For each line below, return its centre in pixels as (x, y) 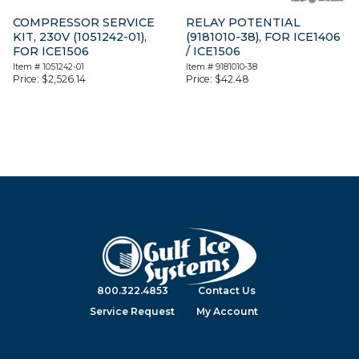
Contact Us (227, 290)
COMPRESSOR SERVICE (84, 23)
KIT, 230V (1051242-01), (80, 37)
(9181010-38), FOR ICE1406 (264, 37)
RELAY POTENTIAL (244, 23)
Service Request (132, 311)
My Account (227, 311)
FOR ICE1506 (51, 52)
